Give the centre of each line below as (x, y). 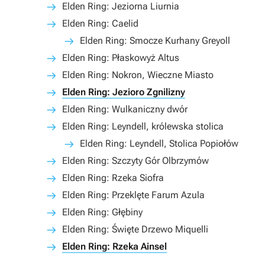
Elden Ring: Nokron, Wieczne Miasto (138, 75)
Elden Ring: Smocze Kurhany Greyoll (155, 41)
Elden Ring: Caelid (100, 23)
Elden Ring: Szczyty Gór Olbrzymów (135, 161)
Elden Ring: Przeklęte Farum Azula (133, 195)
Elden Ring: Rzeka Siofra (113, 178)
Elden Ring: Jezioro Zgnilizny (124, 92)
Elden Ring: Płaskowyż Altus (121, 58)
